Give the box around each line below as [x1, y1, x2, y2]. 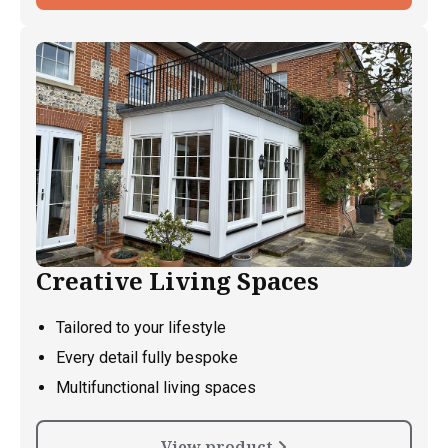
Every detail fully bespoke [56, 348, 238, 368]
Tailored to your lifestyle [56, 318, 226, 338]
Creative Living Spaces [36, 264, 319, 298]
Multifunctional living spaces [56, 378, 256, 398]
